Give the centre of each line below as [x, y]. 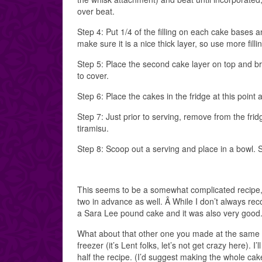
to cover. [93, 75]
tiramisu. [93, 128]
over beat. [96, 11]
